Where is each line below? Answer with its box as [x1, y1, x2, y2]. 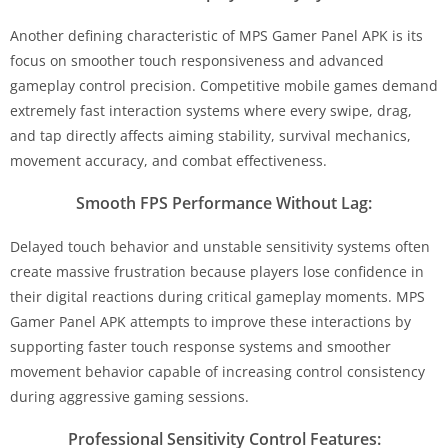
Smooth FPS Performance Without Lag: [76, 191, 372, 214]
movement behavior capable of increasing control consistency [10, 361, 425, 381]
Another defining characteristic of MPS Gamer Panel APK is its [10, 25, 423, 45]
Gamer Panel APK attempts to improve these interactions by [10, 311, 411, 331]
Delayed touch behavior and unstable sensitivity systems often [10, 236, 430, 256]
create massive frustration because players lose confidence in [10, 261, 424, 281]
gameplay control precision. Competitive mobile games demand [10, 75, 438, 95]
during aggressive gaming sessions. [10, 386, 249, 406]
